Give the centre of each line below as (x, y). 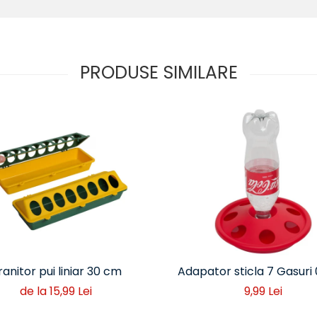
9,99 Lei (263, 291)
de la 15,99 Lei (56, 291)
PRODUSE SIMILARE (158, 72)
